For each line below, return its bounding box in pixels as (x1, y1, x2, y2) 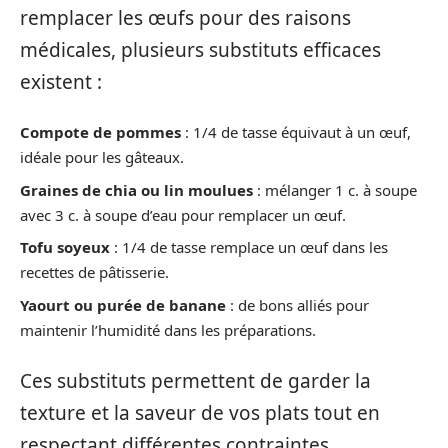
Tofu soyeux (20, 237, 110, 257)
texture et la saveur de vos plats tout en (20, 400, 380, 426)
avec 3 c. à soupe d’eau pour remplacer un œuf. (20, 204, 346, 225)
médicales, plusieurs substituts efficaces (20, 36, 381, 63)
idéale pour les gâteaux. (20, 147, 184, 167)
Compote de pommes (20, 122, 181, 142)
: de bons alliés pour (226, 294, 369, 315)
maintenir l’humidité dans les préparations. (20, 319, 316, 340)
